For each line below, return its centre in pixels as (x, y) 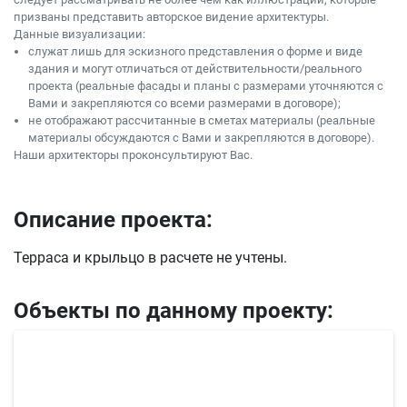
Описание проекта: (113, 220)
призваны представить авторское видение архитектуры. (171, 17)
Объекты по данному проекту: (174, 311)
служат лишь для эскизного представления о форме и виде (195, 51)
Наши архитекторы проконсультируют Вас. (133, 155)
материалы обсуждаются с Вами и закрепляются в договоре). (201, 138)
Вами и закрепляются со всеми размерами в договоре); (184, 103)
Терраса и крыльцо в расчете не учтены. (150, 258)
